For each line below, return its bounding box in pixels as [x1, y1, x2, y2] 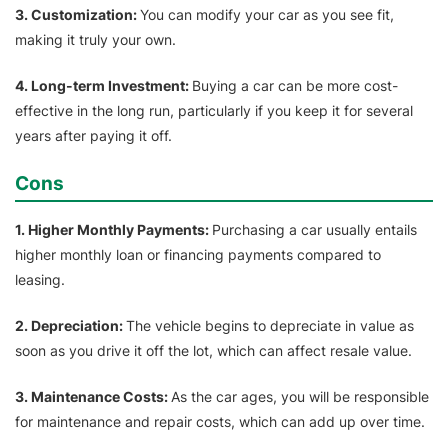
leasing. [15, 271, 65, 289]
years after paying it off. [15, 127, 172, 145]
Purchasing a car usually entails [212, 221, 417, 239]
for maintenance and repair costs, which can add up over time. [15, 413, 425, 431]
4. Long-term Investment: [15, 77, 192, 95]
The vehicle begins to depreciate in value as [126, 317, 414, 335]
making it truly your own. [15, 31, 176, 49]
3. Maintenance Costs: [15, 388, 171, 406]
